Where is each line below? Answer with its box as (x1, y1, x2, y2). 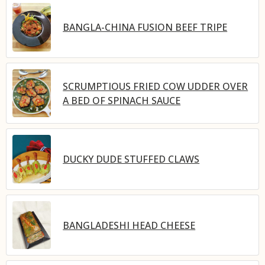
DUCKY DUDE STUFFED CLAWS (63, 153, 200, 166)
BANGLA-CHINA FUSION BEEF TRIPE (63, 21, 228, 34)
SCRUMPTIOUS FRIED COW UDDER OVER (63, 79, 248, 93)
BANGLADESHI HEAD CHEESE (63, 218, 196, 232)
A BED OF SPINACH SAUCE (63, 93, 181, 107)
